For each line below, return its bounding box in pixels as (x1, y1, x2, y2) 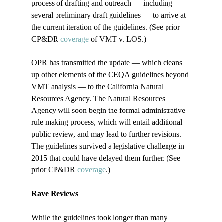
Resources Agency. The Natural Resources (31, 94, 167, 103)
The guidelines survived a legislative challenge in (31, 142, 186, 151)
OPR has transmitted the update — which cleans (31, 58, 184, 67)
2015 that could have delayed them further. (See (31, 154, 182, 163)
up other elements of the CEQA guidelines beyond (31, 70, 191, 79)
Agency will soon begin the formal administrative (31, 106, 187, 115)
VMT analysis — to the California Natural (31, 82, 166, 91)
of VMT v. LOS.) (88, 35, 146, 44)
